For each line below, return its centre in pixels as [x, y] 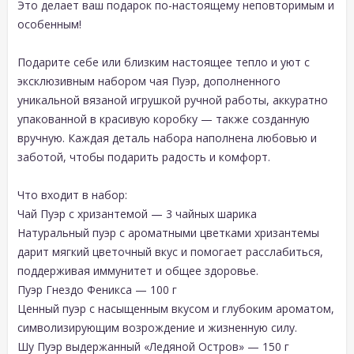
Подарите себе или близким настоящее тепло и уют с [164, 62]
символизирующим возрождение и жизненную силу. [157, 327]
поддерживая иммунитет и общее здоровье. [138, 270]
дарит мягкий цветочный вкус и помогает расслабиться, [170, 251]
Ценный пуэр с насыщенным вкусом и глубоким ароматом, [176, 308]
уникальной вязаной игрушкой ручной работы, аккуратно [173, 100]
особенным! [49, 24]
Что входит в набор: [72, 194]
